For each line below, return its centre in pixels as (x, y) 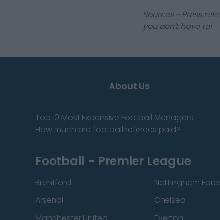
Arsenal (49, 200)
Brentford (53, 182)
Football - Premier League (113, 161)
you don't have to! (177, 26)
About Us (129, 86)
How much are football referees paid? (108, 129)
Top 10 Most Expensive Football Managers (114, 118)
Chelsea (170, 200)
